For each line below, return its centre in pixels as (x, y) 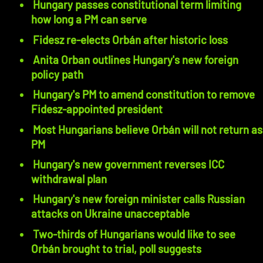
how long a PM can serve (89, 19)
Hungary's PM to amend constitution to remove (144, 95)
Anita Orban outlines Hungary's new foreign (136, 60)
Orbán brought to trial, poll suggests (117, 248)
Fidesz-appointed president (97, 109)
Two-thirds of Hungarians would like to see (134, 234)
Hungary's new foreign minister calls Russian (139, 199)
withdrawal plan (69, 179)
